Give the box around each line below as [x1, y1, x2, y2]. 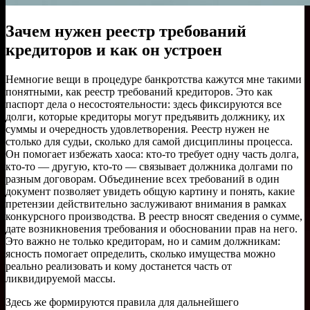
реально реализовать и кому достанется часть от [6, 259, 232, 272]
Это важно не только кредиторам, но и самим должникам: [6, 235, 280, 247]
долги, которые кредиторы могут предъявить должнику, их [6, 110, 285, 122]
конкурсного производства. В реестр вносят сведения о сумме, [6, 210, 302, 222]
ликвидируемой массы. [6, 272, 116, 284]
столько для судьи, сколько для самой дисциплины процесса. [6, 135, 293, 147]
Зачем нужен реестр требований [6, 21, 246, 40]
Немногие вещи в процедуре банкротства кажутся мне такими [6, 73, 302, 85]
